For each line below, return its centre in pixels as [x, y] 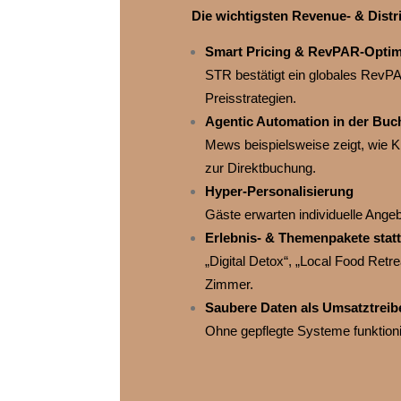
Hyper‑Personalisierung [279, 192]
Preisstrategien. [250, 98]
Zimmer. [229, 285]
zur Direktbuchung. [260, 168]
